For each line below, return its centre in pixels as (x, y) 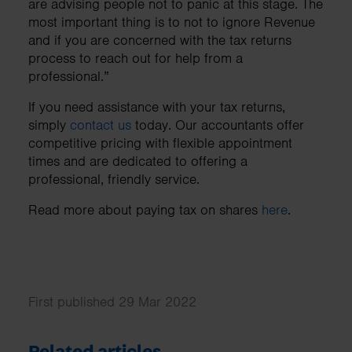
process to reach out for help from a (136, 58)
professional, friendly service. (114, 179)
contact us (101, 125)
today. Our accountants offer (218, 125)
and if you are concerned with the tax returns (160, 40)
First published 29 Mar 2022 (112, 301)
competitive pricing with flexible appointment (160, 143)
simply (49, 125)
